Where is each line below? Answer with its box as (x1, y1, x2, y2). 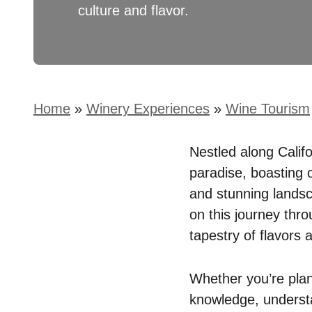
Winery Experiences (86, 101, 210, 116)
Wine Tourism (226, 101, 310, 116)
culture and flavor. (78, 3, 189, 18)
